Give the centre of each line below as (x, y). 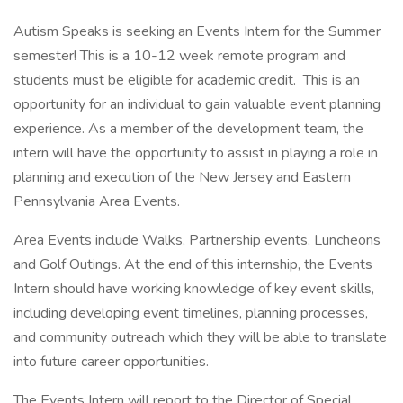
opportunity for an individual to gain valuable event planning (197, 104)
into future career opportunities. (111, 362)
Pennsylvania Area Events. (97, 201)
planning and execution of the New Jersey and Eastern (182, 177)
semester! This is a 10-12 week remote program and (179, 56)
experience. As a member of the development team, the (188, 129)
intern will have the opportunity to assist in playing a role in (196, 153)
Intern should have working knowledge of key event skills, (194, 289)
